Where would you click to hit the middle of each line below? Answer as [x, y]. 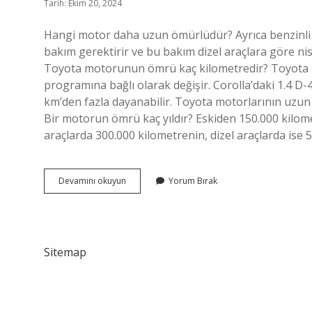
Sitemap [65, 252]
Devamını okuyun [92, 181]
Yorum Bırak [193, 181]
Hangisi [140, 230]
